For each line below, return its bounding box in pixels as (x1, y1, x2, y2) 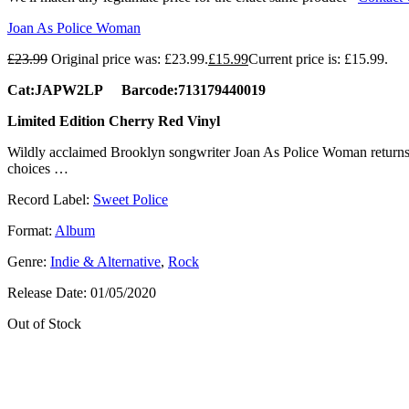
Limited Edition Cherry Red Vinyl (7, 112, 220, 129)
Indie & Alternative (50, 253, 161, 269)
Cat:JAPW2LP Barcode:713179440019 (7, 81, 266, 98)
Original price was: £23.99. (51, 50, 208, 67)
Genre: (7, 253, 50, 269)
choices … (7, 160, 68, 176)
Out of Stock (7, 315, 81, 331)
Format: (7, 222, 55, 238)
